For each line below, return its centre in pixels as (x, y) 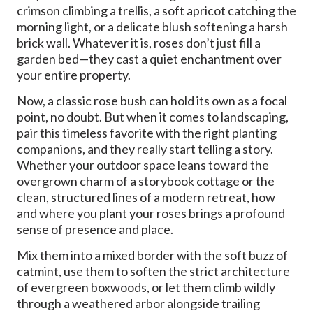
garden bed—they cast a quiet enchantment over (149, 58)
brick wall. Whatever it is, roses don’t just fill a (139, 42)
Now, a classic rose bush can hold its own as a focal (152, 101)
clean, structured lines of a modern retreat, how (146, 197)
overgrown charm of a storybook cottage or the (146, 181)
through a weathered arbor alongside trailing (138, 304)
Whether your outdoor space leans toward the (143, 165)
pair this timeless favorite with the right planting (147, 133)
